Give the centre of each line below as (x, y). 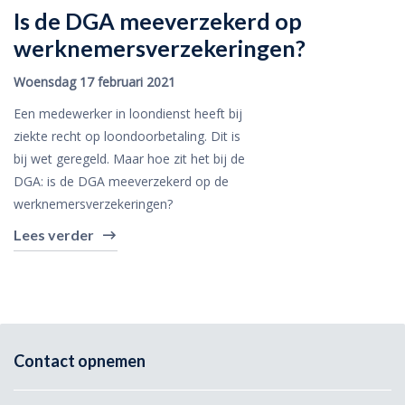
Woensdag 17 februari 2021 (94, 82)
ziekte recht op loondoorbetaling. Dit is (127, 136)
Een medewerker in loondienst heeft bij (128, 113)
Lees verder (54, 235)
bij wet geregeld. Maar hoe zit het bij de (129, 159)
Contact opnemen (80, 361)
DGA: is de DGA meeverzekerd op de (121, 181)
